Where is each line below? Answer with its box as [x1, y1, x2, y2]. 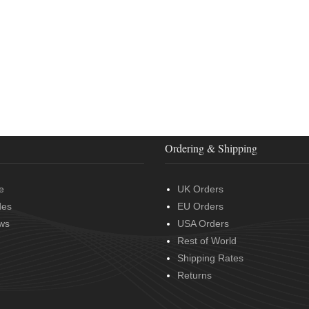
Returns [177, 270, 212, 281]
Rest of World [177, 235, 237, 246]
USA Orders [177, 218, 229, 229]
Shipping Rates [177, 252, 243, 263]
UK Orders [177, 183, 223, 195]
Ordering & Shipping [165, 141, 257, 155]
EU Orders [177, 201, 223, 212]
